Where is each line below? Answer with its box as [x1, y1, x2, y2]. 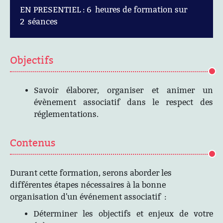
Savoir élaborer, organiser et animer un [34, 86, 213, 95]
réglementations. [34, 110, 99, 119]
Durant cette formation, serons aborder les [10, 168, 172, 178]
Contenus [10, 137, 55, 149]
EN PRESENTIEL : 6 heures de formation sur [20, 5, 187, 14]
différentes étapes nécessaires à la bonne [10, 180, 166, 190]
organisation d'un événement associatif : [10, 192, 166, 202]
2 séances [20, 17, 58, 26]
